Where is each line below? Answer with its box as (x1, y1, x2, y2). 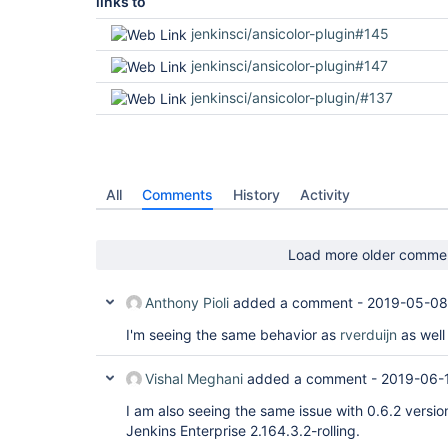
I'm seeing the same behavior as (126, 325, 340, 343)
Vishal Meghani (145, 369, 243, 387)
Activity (300, 185, 350, 203)
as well (397, 325, 445, 343)
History (233, 185, 280, 203)
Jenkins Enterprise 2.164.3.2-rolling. (126, 421, 360, 439)
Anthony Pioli (145, 293, 229, 311)
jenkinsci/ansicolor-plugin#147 (191, 56, 388, 74)
